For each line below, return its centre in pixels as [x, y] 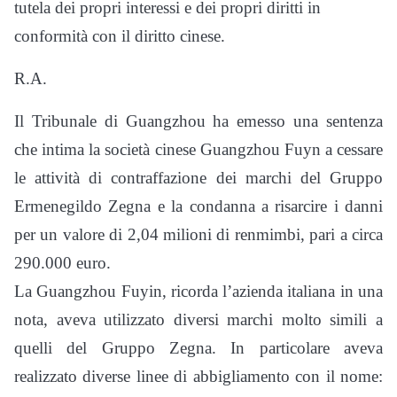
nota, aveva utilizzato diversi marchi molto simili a [198, 319]
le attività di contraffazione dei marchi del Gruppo [198, 177]
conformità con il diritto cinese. [120, 35]
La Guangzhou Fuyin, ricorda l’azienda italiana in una [198, 291]
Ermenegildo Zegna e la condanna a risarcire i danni [198, 206]
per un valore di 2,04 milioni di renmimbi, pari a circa [198, 234]
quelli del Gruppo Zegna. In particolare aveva [198, 347]
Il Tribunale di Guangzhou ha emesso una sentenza [198, 121]
